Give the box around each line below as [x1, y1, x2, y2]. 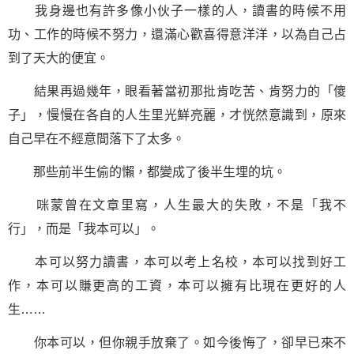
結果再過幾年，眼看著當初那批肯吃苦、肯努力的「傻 [8, 85, 346, 98]
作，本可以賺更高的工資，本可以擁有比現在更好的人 [8, 279, 346, 292]
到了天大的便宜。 [8, 51, 109, 65]
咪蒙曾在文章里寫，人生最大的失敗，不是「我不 [8, 198, 346, 212]
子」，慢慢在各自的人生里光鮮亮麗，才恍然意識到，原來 [8, 108, 346, 122]
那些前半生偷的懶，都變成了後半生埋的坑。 [8, 165, 286, 179]
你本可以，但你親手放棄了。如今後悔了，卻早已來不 [8, 336, 346, 349]
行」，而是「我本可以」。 [8, 222, 160, 235]
